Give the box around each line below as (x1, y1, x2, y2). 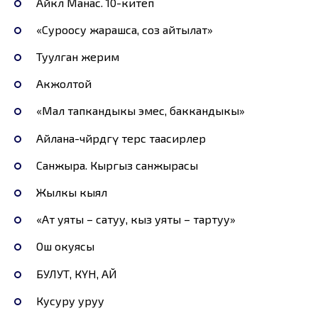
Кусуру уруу (35, 293, 104, 307)
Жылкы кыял (35, 185, 107, 199)
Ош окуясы (35, 239, 94, 253)
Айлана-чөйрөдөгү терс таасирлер (35, 131, 206, 145)
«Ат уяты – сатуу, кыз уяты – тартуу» (35, 212, 236, 226)
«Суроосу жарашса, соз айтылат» (35, 22, 213, 36)
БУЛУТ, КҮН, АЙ (35, 266, 117, 280)
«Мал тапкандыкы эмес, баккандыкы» (35, 104, 245, 118)
